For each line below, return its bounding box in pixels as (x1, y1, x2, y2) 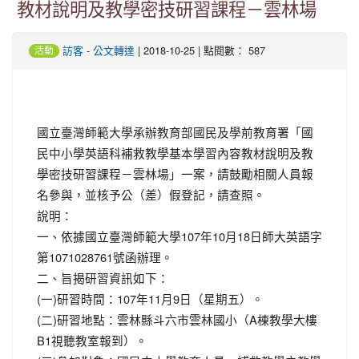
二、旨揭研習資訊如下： (37, 268, 169, 286)
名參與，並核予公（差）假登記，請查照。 (37, 185, 265, 203)
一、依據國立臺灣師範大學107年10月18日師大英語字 (37, 227, 322, 244)
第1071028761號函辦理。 (37, 248, 173, 265)
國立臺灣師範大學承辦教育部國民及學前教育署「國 (37, 123, 313, 140)
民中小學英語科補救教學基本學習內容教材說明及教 (37, 143, 313, 161)
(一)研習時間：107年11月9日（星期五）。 (37, 289, 264, 307)
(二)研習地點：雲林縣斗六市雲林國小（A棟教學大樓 (37, 310, 317, 328)
